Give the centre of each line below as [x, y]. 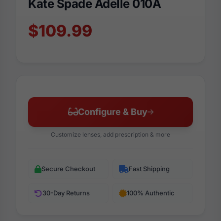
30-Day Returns [66, 193]
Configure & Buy [112, 112]
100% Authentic [151, 193]
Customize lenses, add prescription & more [110, 135]
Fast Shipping [149, 169]
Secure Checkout [68, 169]
